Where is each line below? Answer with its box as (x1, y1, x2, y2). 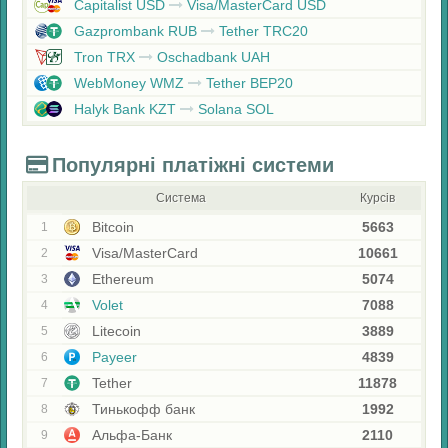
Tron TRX (70, 49, 139, 65)
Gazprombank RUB (70, 23, 201, 39)
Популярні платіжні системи (52, 154, 334, 176)
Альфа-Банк (88, 427, 172, 443)
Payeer (88, 349, 137, 365)
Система (155, 191, 206, 205)
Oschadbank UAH (153, 49, 270, 65)
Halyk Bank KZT (70, 101, 180, 117)
